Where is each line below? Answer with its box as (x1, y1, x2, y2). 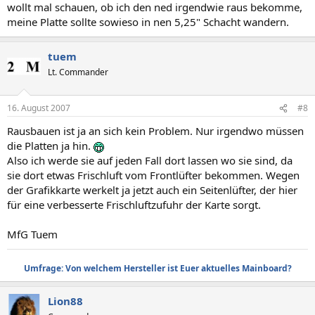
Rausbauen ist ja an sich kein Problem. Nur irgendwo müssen (7, 124, 304, 138)
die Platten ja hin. (7, 139, 94, 153)
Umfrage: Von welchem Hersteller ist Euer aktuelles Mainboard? (23, 262, 292, 274)
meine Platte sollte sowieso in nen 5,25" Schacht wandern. (7, 14, 289, 29)
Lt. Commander (48, 65, 108, 78)
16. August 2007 (7, 102, 70, 114)
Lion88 (48, 294, 83, 308)
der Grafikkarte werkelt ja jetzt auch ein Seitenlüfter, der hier (7, 183, 297, 197)
